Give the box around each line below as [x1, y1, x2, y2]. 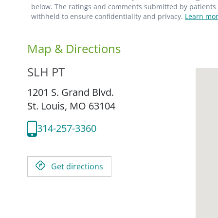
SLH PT [27, 63, 65, 80]
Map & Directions [27, 40, 121, 56]
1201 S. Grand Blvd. [27, 85, 114, 99]
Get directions [51, 161, 103, 172]
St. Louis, [27, 99, 70, 112]
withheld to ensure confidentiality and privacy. [31, 11, 185, 21]
